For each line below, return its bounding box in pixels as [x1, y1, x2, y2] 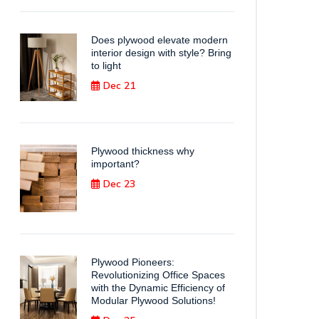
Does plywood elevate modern [91, 34, 228, 46]
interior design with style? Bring [91, 47, 231, 58]
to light [91, 60, 121, 71]
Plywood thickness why [91, 145, 194, 157]
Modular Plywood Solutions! [91, 295, 216, 306]
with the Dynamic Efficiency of [91, 282, 225, 293]
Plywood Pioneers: [91, 256, 174, 268]
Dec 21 [103, 79, 135, 93]
